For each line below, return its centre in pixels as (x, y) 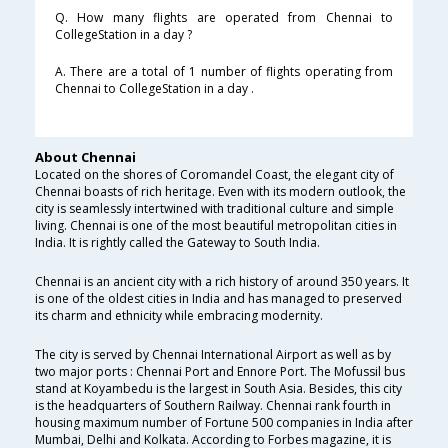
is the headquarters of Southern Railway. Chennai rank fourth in (213, 406)
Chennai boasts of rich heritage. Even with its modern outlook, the (220, 192)
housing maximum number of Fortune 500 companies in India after (224, 423)
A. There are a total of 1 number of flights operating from (224, 72)
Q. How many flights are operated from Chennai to (224, 18)
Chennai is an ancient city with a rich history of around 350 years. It (222, 282)
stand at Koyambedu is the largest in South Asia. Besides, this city (218, 389)
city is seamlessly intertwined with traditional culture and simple (214, 209)
